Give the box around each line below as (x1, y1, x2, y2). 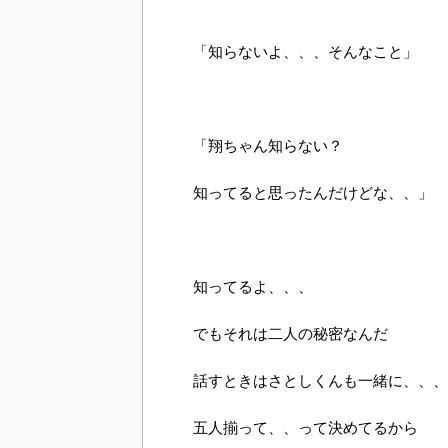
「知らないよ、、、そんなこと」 (193, 41, 418, 61)
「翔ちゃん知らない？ (193, 135, 343, 155)
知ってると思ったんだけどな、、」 (193, 182, 433, 202)
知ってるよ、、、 (193, 276, 313, 296)
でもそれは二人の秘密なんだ (193, 323, 388, 343)
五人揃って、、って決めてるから (193, 417, 418, 437)
